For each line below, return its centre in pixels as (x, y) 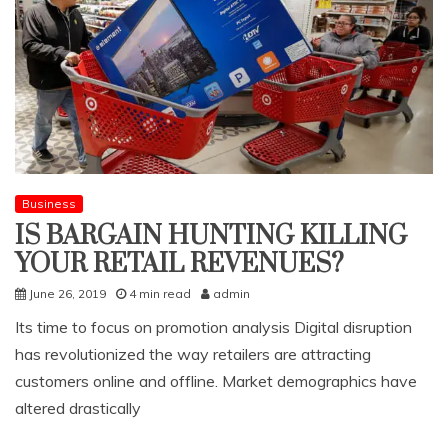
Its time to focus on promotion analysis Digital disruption (213, 327)
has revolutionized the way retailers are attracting (193, 354)
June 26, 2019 (67, 294)
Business (49, 204)
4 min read (160, 294)
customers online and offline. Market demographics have (216, 381)
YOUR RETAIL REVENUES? (179, 265)
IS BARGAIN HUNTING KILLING (211, 237)
